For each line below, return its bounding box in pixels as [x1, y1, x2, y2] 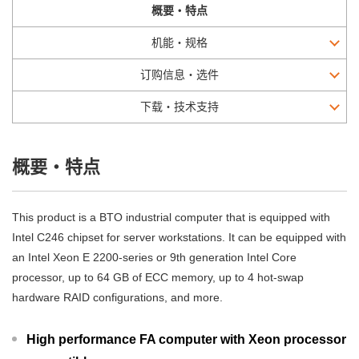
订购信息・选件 [140, 68, 219, 81]
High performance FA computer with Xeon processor [26, 333, 346, 346]
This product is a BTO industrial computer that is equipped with [12, 211, 330, 224]
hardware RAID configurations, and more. [12, 291, 223, 304]
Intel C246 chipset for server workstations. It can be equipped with [12, 231, 346, 244]
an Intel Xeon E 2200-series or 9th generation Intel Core [12, 251, 296, 264]
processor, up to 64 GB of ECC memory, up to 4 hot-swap [12, 271, 304, 284]
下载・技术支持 [140, 100, 219, 113]
